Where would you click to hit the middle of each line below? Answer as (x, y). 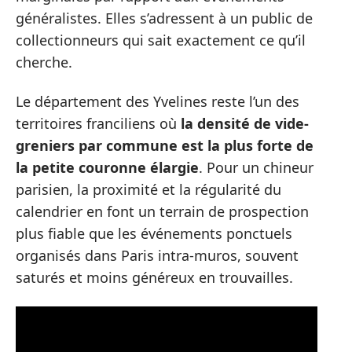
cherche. (44, 62)
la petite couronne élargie (107, 168)
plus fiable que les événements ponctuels (154, 234)
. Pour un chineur (256, 168)
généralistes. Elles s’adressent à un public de (164, 18)
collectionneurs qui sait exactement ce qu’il (161, 40)
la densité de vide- (245, 124)
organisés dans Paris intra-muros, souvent (157, 256)
